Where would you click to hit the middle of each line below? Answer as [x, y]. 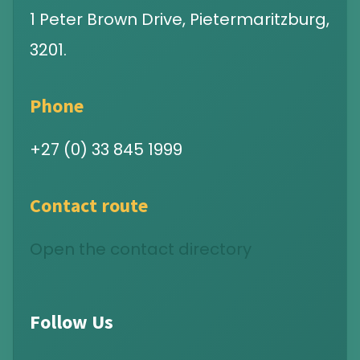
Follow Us [72, 322]
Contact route [89, 206]
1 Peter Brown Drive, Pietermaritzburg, [180, 20]
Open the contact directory [141, 250]
